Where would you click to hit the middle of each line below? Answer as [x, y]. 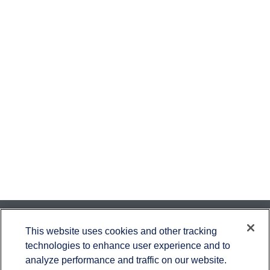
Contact [135, 224]
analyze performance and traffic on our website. [126, 259]
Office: [105, 247]
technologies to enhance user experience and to [128, 245]
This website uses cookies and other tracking [121, 231]
